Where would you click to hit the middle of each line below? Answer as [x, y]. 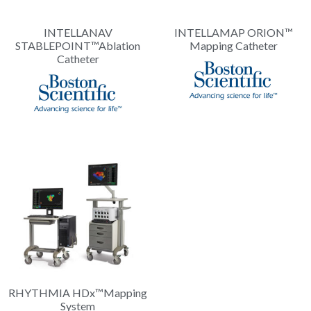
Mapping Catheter [233, 46]
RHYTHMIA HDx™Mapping [78, 293]
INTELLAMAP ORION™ [233, 33]
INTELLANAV [78, 33]
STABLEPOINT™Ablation [78, 46]
